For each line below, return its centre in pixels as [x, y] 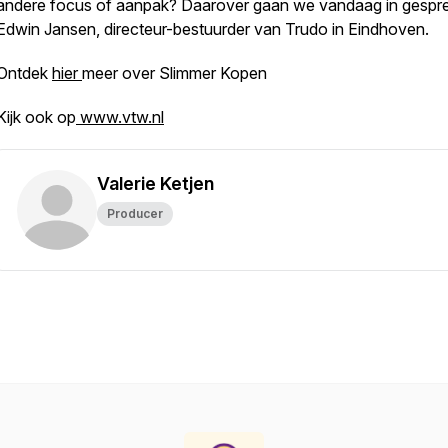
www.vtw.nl [120, 117]
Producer [135, 213]
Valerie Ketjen [155, 183]
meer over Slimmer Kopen [176, 73]
